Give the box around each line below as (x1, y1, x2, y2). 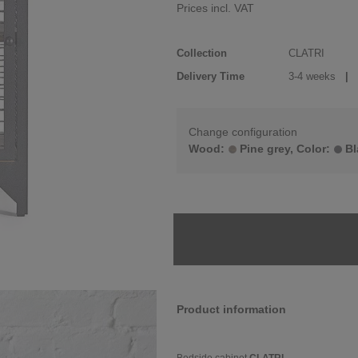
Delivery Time (177, 70, 245, 82)
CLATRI (288, 47, 324, 59)
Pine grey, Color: (237, 142, 333, 155)
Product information (177, 303, 286, 316)
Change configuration (189, 125, 297, 138)
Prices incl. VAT (177, 2, 254, 14)
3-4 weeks (288, 70, 339, 82)
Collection (177, 47, 227, 59)
